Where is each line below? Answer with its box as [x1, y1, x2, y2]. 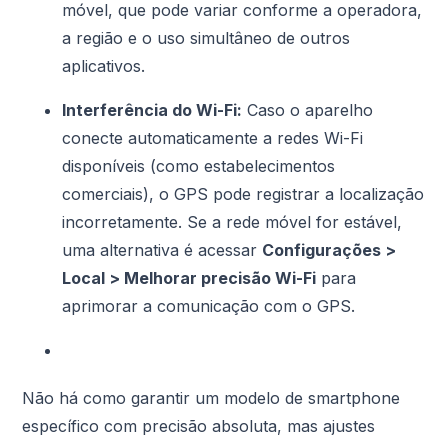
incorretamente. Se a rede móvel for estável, [62, 211, 403, 232]
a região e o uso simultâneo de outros [62, 27, 351, 48]
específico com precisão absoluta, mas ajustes [22, 415, 376, 436]
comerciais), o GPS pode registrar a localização [62, 183, 425, 204]
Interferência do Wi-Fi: [62, 99, 243, 120]
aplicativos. [62, 55, 146, 76]
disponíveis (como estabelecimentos [62, 155, 336, 176]
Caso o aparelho [242, 99, 374, 120]
